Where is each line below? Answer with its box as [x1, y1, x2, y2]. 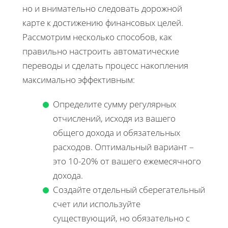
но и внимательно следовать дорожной [22, 2, 182, 14]
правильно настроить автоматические [22, 45, 179, 57]
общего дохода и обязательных [53, 126, 180, 138]
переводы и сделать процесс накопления [22, 59, 188, 71]
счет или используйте [53, 197, 140, 210]
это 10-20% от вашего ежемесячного [53, 155, 201, 167]
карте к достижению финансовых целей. [22, 16, 183, 28]
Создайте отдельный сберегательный [53, 183, 205, 195]
